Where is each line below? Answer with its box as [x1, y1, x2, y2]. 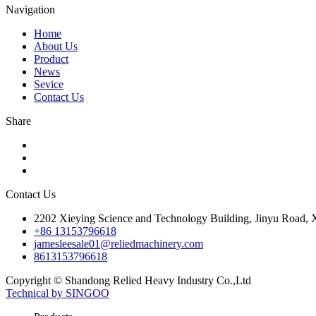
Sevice [34, 78, 63, 90]
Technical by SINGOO [6, 287, 109, 299]
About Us [34, 40, 78, 52]
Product [34, 53, 68, 65]
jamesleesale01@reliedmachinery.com [34, 238, 203, 250]
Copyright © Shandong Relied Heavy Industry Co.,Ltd [6, 274, 251, 286]
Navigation [6, 4, 55, 16]
